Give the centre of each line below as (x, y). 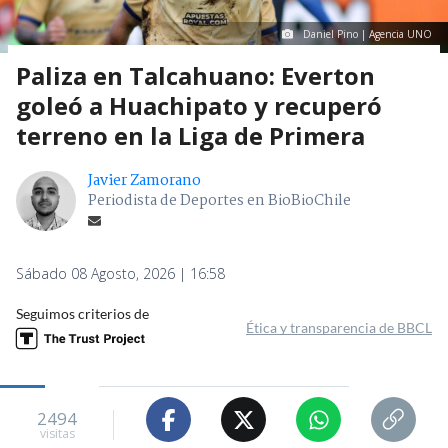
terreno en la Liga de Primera (190, 136)
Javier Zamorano (144, 181)
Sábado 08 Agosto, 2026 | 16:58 (120, 274)
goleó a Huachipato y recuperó (199, 106)
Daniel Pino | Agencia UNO (367, 34)
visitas (57, 433)
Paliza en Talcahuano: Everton (195, 76)
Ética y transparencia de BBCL (339, 328)
